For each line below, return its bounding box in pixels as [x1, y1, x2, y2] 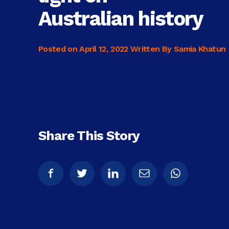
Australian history [38, 6, 203, 31]
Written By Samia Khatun [130, 43, 226, 54]
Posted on [38, 43, 80, 54]
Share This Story [38, 127, 140, 143]
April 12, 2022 [79, 43, 128, 54]
